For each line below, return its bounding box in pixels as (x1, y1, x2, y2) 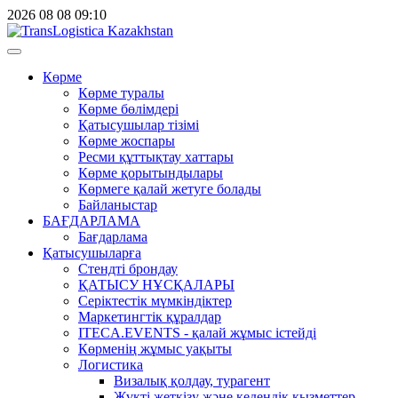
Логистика (78, 357, 143, 372)
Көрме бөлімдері (78, 101, 179, 116)
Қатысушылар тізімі (78, 117, 199, 132)
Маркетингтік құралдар (78, 309, 221, 324)
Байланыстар (78, 197, 157, 212)
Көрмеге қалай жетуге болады (78, 181, 261, 196)
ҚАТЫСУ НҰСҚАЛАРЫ (78, 277, 235, 292)
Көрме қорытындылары (78, 165, 223, 180)
